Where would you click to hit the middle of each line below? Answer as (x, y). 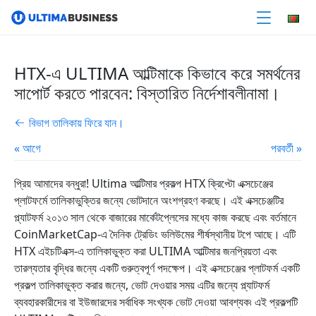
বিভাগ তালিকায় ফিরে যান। (77, 123)
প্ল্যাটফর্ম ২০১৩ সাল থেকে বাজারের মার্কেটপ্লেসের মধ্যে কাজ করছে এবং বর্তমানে (155, 217)
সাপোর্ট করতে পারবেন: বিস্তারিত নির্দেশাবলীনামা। (147, 93)
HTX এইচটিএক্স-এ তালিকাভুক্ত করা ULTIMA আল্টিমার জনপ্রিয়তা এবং (146, 251)
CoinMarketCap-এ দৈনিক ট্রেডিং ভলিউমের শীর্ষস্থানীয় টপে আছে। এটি (155, 234)
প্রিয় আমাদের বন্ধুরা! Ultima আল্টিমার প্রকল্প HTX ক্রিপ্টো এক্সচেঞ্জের (144, 183)
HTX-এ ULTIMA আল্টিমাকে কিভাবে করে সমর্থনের (157, 73)
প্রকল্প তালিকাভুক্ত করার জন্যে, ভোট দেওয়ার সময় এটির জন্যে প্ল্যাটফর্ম (142, 285)
